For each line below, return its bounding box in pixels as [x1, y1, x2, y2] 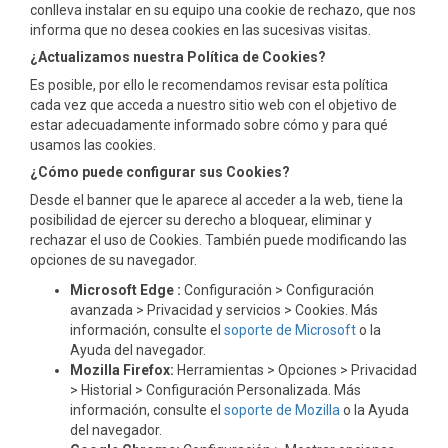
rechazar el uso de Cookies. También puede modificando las [30, 232, 407, 248]
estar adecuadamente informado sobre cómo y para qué [30, 117, 388, 133]
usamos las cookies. [30, 137, 156, 153]
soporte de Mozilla [224, 402, 340, 418]
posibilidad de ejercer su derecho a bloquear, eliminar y [30, 212, 372, 228]
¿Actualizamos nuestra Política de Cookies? [30, 49, 326, 65]
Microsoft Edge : [70, 282, 181, 298]
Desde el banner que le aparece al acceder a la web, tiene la [30, 192, 403, 208]
